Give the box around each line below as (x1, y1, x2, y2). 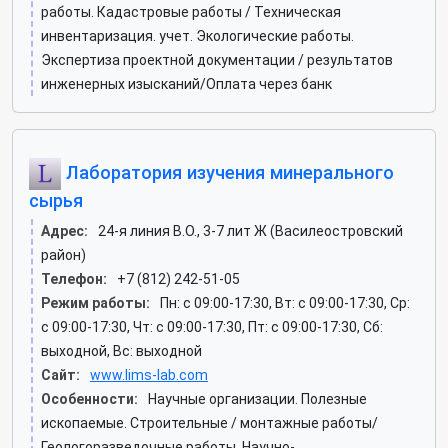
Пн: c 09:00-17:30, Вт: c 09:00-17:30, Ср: (160, 295, 410, 311)
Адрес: (41, 223, 88, 239)
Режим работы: (41, 295, 150, 311)
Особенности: (41, 391, 138, 407)
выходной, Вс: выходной (41, 343, 202, 359)
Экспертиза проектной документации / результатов (41, 52, 393, 68)
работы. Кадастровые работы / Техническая (41, 4, 341, 20)
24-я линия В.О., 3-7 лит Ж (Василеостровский (98, 223, 403, 239)
